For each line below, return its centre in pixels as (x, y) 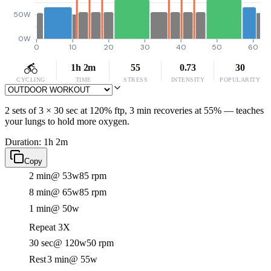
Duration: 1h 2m (36, 142)
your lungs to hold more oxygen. (67, 121)
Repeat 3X (50, 227)
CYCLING (31, 80)
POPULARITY (240, 80)
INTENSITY (188, 80)
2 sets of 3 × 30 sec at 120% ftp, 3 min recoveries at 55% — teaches (134, 110)
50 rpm (100, 243)
